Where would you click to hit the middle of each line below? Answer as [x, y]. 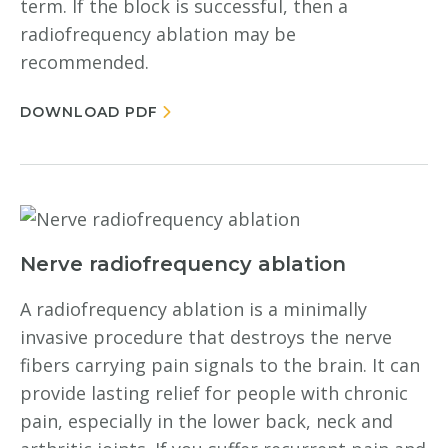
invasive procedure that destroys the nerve [206, 337]
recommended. [84, 62]
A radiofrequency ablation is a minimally [193, 309]
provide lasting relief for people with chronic [214, 393]
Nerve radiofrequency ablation [183, 264]
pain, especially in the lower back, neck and [206, 421]
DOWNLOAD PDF [89, 112]
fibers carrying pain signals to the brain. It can [220, 365]
